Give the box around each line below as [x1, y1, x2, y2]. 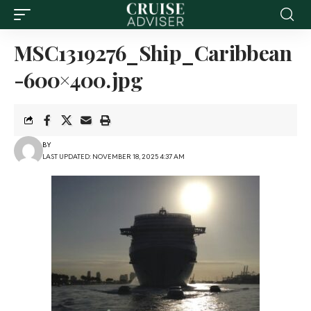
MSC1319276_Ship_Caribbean [14, 39, 292, 67]
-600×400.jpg [14, 66, 143, 94]
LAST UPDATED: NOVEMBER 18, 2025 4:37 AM [42, 152, 185, 161]
